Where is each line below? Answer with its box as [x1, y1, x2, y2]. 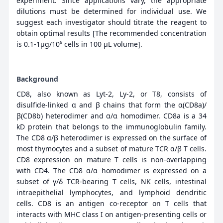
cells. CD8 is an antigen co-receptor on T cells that [16, 199, 207, 209]
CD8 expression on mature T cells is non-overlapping [16, 155, 207, 165]
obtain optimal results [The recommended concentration [16, 28, 207, 38]
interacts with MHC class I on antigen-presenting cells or [16, 210, 207, 220]
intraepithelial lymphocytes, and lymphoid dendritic [16, 188, 207, 198]
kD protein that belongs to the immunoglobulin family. [16, 122, 207, 132]
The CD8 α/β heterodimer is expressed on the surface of [16, 133, 207, 143]
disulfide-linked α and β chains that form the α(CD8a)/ [16, 100, 207, 110]
